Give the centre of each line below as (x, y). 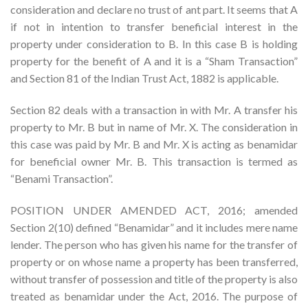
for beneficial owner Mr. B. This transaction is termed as (154, 161)
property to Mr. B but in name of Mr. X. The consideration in (154, 126)
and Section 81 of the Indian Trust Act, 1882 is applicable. (144, 78)
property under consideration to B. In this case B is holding (154, 44)
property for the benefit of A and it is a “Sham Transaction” (154, 61)
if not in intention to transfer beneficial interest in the (154, 27)
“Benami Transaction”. (62, 178)
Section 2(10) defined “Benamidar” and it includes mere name (154, 227)
